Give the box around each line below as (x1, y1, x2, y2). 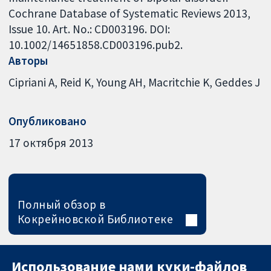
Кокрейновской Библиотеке (17, 211, 174, 226)
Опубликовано (8, 114, 87, 129)
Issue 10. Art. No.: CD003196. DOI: (8, 22, 171, 37)
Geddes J (215, 74, 261, 90)
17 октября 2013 (8, 135, 94, 150)
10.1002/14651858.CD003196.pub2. (8, 38, 183, 53)
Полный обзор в (17, 197, 106, 212)
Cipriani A (8, 74, 55, 90)
